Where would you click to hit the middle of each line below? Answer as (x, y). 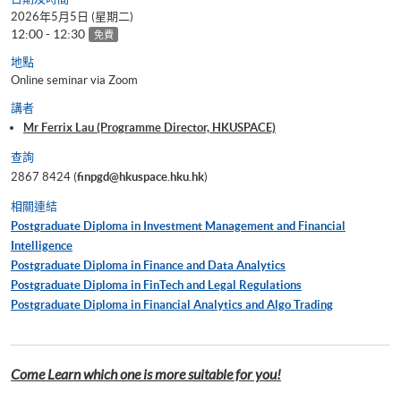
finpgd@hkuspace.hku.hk (141, 176)
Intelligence (42, 245)
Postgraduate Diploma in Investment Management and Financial (178, 226)
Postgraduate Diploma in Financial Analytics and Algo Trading (172, 304)
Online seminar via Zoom (74, 80)
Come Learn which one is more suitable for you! (146, 374)
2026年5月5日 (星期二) (72, 16)
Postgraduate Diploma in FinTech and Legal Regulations (156, 285)
